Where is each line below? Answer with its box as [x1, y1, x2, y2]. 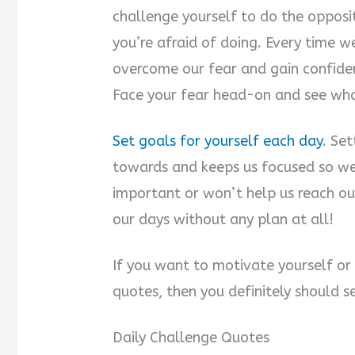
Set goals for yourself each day [113, 132, 323, 151]
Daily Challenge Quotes [113, 328, 270, 346]
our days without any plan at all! [113, 211, 334, 229]
